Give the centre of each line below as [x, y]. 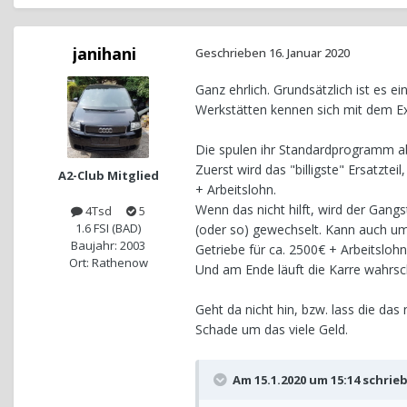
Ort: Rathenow [108, 263]
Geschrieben [232, 53]
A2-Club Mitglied [108, 176]
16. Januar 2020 [309, 53]
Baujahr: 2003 [108, 246]
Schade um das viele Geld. [272, 330]
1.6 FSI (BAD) [108, 228]
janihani [104, 54]
